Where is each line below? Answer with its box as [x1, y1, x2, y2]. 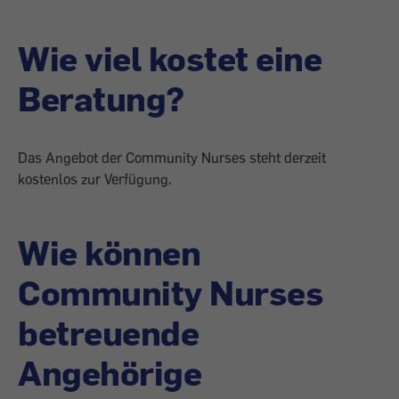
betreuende [18, 311, 199, 354]
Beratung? [18, 77, 184, 119]
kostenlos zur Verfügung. [18, 170, 172, 188]
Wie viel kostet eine [18, 37, 322, 79]
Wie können [18, 231, 200, 273]
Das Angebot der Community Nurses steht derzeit [18, 149, 326, 167]
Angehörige [18, 351, 201, 394]
